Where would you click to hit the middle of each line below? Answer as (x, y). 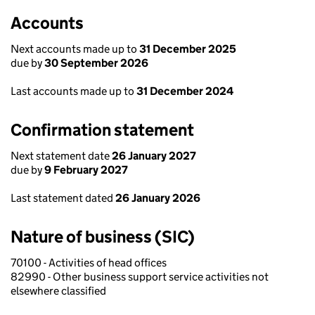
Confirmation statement (102, 130)
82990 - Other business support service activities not (140, 277)
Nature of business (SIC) (103, 237)
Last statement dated (63, 198)
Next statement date (61, 156)
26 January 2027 (154, 156)
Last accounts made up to (73, 91)
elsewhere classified (58, 291)
